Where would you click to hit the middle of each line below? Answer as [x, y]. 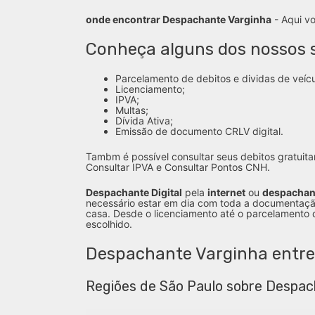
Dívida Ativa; [144, 121]
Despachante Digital [134, 192]
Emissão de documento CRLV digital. [199, 131]
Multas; [132, 110]
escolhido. [109, 224]
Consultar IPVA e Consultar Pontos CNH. [178, 167]
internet [226, 192]
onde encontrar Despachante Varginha [179, 19]
